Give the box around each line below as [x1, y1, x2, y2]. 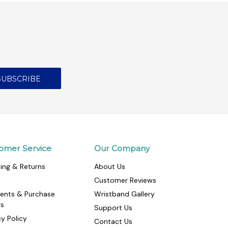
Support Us [94, 203, 132, 213]
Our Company [94, 144, 150, 154]
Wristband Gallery [94, 189, 155, 199]
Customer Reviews [94, 176, 156, 185]
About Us [94, 162, 125, 172]
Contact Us [94, 217, 132, 226]
